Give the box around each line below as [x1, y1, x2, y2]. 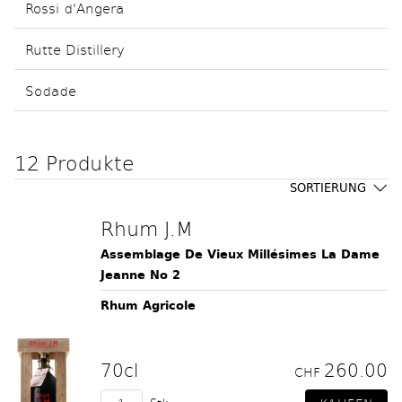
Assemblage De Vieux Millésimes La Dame [100, 245, 380, 264]
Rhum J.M [100, 214, 193, 241]
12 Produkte [14, 149, 135, 176]
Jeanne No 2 [100, 266, 180, 284]
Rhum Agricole [100, 296, 196, 315]
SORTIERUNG [290, 179, 366, 197]
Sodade [25, 81, 76, 100]
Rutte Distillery [25, 39, 125, 58]
